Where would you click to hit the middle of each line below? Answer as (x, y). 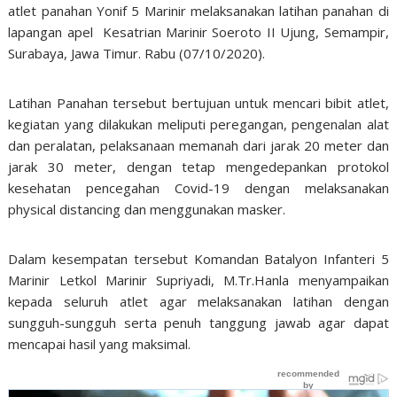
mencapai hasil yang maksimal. (100, 344)
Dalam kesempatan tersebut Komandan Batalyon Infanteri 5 (198, 259)
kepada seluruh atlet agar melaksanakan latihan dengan (198, 301)
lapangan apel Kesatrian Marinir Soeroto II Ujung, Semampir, (198, 32)
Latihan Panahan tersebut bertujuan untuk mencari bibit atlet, (198, 103)
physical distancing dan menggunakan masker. (147, 209)
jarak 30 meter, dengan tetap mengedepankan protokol (198, 167)
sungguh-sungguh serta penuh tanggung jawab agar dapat (198, 323)
